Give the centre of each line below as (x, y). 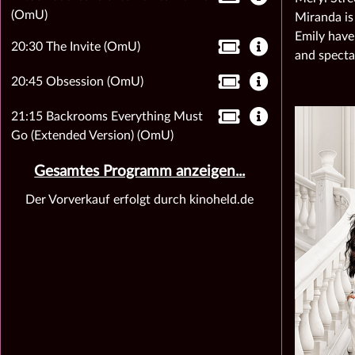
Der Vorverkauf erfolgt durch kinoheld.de (140, 200)
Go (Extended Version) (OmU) (92, 136)
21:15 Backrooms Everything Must (107, 116)
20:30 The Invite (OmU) (75, 47)
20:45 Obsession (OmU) (77, 82)
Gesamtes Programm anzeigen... (140, 172)
